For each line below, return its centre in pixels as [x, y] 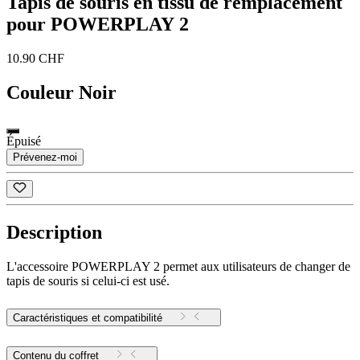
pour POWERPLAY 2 [98, 25]
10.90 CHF [35, 59]
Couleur [40, 93]
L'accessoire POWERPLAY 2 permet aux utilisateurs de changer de [178, 267]
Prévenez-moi [45, 157]
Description [54, 233]
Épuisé [24, 141]
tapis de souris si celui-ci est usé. [88, 281]
